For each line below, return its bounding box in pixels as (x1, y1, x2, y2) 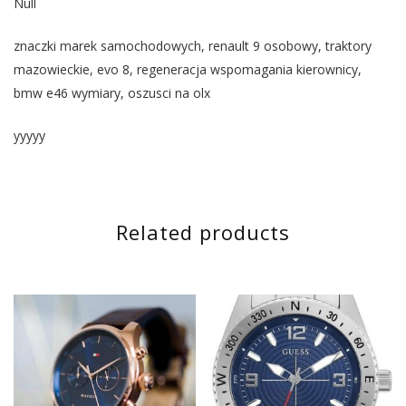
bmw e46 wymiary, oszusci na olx (14, 83, 210, 101)
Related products (116, 217, 290, 246)
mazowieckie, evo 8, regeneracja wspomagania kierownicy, (14, 60, 362, 78)
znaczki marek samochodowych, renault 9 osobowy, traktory (14, 36, 372, 54)
